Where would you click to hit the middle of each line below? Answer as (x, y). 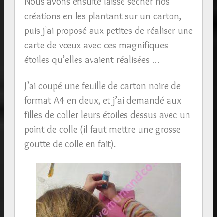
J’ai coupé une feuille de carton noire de (102, 85)
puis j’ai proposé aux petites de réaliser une (108, 30)
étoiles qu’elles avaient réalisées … (92, 59)
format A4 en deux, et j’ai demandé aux (102, 100)
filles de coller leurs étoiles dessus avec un (107, 115)
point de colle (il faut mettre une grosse (102, 129)
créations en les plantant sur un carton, (102, 16)
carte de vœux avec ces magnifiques (96, 45)
